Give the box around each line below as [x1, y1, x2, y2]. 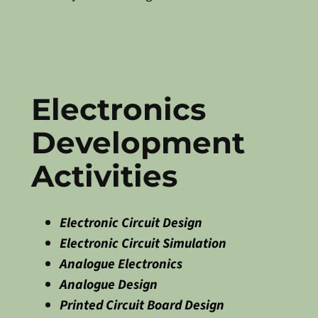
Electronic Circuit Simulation [59, 233, 226, 253]
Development [31, 125, 245, 160]
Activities [31, 158, 177, 194]
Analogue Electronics [59, 253, 182, 274]
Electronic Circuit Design [59, 212, 202, 233]
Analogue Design [59, 274, 158, 295]
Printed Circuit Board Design [59, 295, 224, 315]
